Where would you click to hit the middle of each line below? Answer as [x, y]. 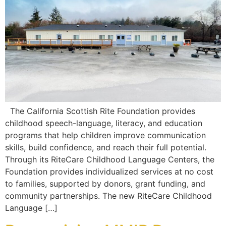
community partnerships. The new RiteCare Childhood [108, 196]
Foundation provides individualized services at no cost [109, 172]
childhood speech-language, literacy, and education [104, 123]
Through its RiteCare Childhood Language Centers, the [110, 160]
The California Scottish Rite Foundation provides [100, 111]
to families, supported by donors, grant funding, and [105, 184]
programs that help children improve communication [105, 135]
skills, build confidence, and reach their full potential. [106, 148]
